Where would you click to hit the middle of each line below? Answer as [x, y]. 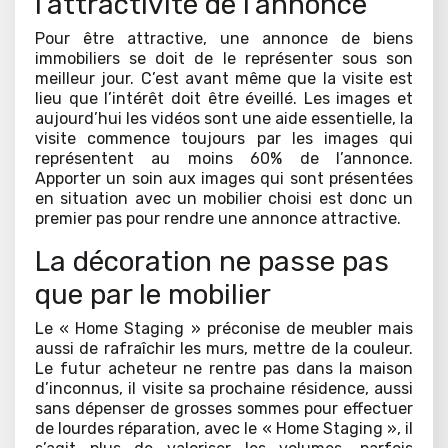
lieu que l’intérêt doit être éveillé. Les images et [224, 99]
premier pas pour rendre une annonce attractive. [218, 219]
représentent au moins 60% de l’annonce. [224, 159]
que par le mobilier [153, 295]
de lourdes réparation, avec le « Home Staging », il [224, 429]
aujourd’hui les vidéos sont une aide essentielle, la [224, 119]
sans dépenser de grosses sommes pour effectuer [224, 409]
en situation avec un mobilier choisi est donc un [224, 199]
